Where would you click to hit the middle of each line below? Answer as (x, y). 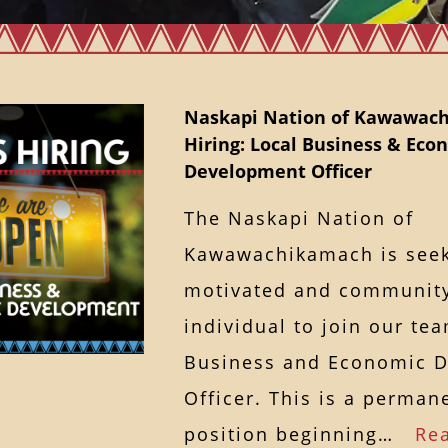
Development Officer (278, 170)
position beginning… (299, 433)
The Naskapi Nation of (299, 217)
